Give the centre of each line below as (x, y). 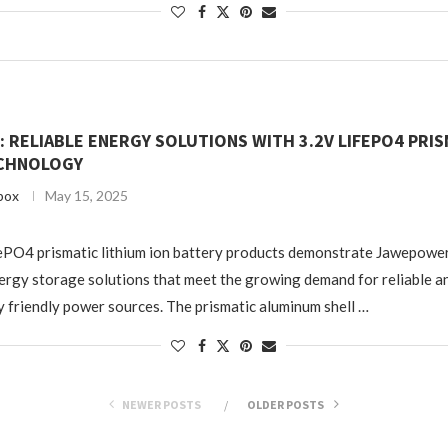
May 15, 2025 (86, 195)
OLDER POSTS (286, 404)
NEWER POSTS (161, 404)
